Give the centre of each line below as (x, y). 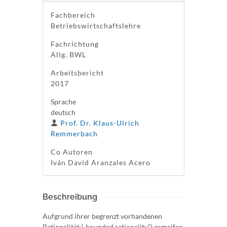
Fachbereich (73, 15)
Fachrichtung (75, 44)
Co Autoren (72, 152)
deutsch (63, 112)
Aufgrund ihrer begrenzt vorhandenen (102, 216)
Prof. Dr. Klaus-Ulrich (100, 123)
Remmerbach (74, 134)
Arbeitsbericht (77, 73)
